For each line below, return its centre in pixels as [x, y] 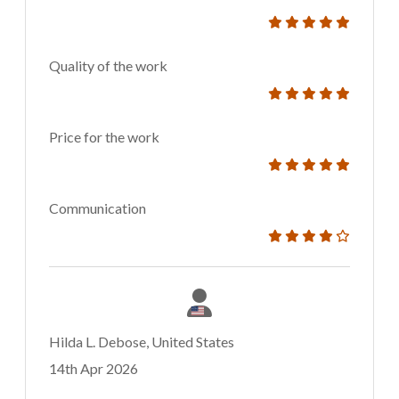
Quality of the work [108, 66]
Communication [98, 208]
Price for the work [104, 137]
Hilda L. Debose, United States [142, 342]
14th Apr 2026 [94, 369]
